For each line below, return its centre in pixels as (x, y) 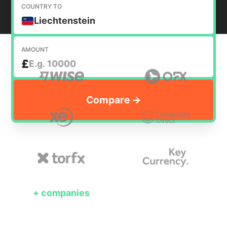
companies (66, 193)
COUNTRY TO (42, 7)
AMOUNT (35, 49)
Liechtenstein (65, 21)
